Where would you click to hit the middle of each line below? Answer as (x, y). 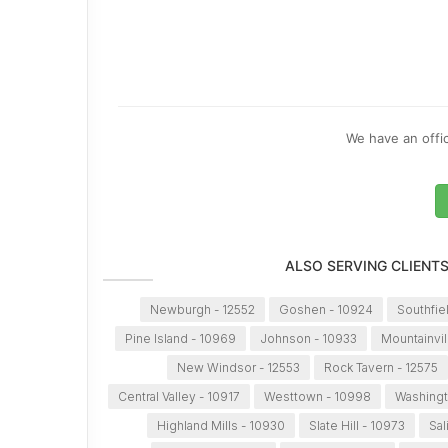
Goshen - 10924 (325, 310)
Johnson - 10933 (308, 339)
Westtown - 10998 (317, 397)
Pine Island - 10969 (180, 339)
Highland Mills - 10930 (220, 426)
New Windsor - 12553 (239, 368)
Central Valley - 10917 (178, 397)
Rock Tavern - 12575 (381, 368)
